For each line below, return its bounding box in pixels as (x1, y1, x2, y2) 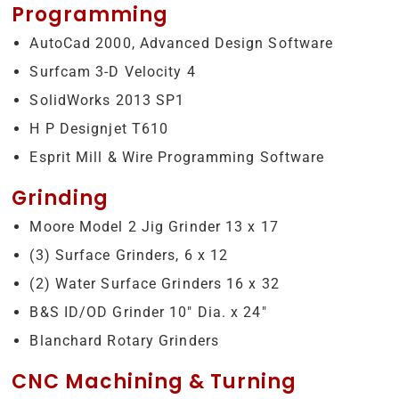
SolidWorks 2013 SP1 (29, 91, 185, 109)
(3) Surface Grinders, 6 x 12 (29, 246, 229, 264)
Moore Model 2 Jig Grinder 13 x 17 (29, 217, 279, 235)
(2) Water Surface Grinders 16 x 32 (29, 274, 280, 292)
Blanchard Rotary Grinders (29, 331, 219, 349)
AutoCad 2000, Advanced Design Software (29, 34, 334, 52)
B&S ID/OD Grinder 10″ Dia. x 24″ (29, 303, 267, 321)
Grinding (12, 184, 110, 213)
